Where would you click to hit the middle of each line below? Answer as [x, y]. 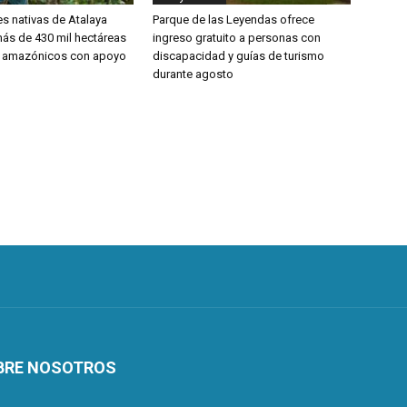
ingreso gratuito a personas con [237, 38]
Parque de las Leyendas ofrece [233, 20]
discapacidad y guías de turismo [238, 56]
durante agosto [193, 74]
